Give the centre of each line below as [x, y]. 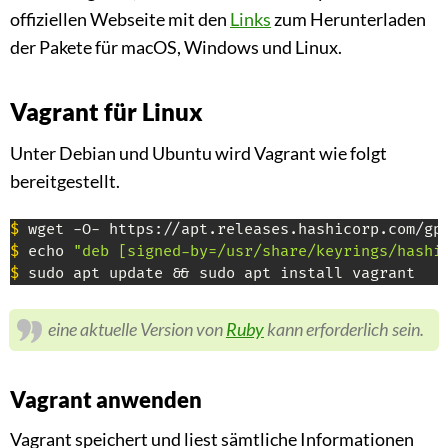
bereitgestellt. [65, 180]
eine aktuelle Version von [137, 328]
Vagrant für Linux [106, 111]
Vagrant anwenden [106, 400]
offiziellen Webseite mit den [120, 18]
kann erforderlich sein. [344, 328]
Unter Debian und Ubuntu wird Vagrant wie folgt [198, 152]
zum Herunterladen [348, 18]
